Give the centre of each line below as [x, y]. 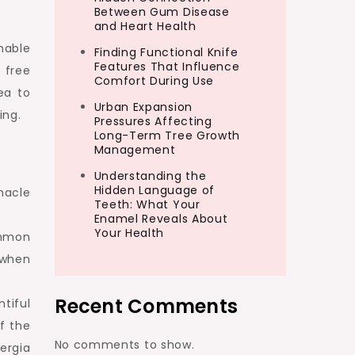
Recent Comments [146, 306]
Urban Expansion [143, 107]
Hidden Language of [155, 190]
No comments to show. [124, 345]
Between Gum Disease [162, 12]
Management [135, 150]
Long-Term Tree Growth [167, 136]
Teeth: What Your [147, 204]
